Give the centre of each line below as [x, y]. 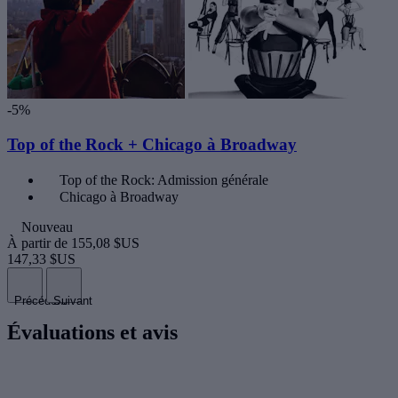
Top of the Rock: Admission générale [164, 179]
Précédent [40, 300]
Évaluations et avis [92, 332]
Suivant [73, 300]
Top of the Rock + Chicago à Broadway [152, 145]
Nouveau [47, 227]
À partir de [39, 243]
